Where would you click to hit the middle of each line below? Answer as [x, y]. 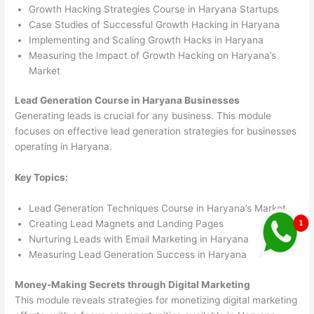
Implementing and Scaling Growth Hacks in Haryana [146, 40]
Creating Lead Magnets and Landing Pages [127, 224]
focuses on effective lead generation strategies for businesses [156, 131]
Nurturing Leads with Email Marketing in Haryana [139, 239]
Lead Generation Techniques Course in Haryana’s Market [158, 209]
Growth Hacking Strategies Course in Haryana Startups [154, 9]
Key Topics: [42, 178]
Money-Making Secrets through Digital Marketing [133, 284]
